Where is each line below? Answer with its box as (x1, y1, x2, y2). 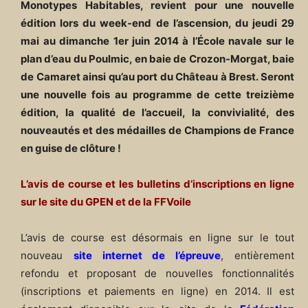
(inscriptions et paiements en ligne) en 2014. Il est (21, 285, 294, 298)
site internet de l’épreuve (73, 249, 221, 263)
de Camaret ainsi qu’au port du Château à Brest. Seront (21, 70, 294, 84)
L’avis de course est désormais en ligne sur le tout (21, 231, 294, 245)
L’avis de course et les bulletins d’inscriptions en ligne (21, 177, 294, 191)
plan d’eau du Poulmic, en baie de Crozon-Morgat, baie (21, 52, 294, 66)
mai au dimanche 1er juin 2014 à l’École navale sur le (21, 34, 294, 48)
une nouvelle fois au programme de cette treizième (21, 88, 294, 102)
